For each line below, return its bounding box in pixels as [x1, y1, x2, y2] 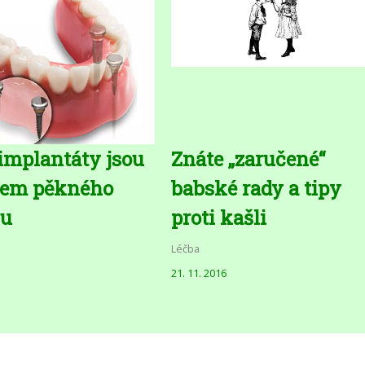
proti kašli [171, 204, 267, 231]
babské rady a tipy [171, 174, 342, 201]
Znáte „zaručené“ [171, 145, 326, 172]
